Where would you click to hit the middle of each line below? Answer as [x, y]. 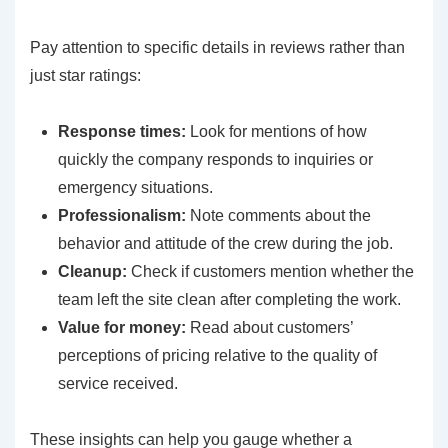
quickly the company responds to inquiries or [215, 160]
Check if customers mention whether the [270, 272]
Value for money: [122, 328]
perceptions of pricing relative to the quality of [217, 356]
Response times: [122, 132]
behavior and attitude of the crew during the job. [225, 244]
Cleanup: [92, 272]
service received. [118, 384]
